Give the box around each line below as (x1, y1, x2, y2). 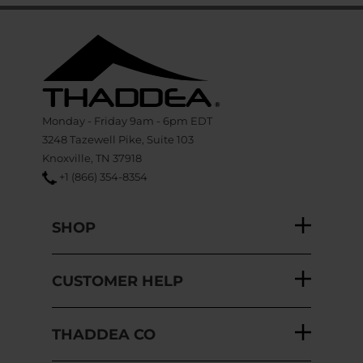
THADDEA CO (52, 296, 156, 314)
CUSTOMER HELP (52, 242, 183, 260)
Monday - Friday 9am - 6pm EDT (42, 84, 213, 98)
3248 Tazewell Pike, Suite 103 (42, 103, 194, 117)
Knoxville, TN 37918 (42, 122, 143, 135)
